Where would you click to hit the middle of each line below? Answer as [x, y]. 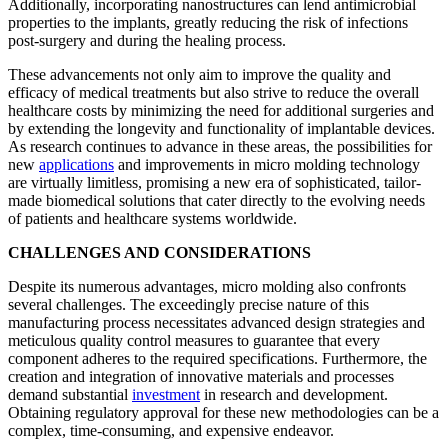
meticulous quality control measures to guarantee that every [194, 340]
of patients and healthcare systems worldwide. [152, 218]
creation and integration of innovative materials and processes [201, 376]
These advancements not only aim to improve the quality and [199, 74]
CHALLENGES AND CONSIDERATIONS [159, 252]
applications [76, 164]
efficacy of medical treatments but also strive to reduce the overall [213, 92]
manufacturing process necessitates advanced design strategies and [216, 322]
